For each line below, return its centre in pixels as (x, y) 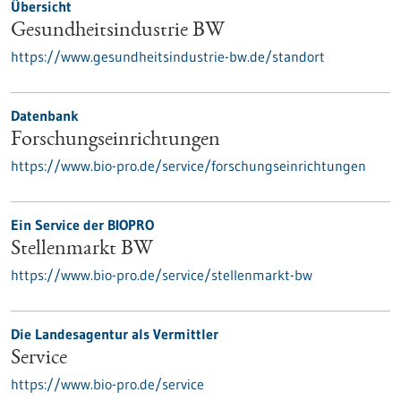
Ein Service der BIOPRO (82, 225)
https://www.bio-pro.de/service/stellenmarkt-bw (162, 275)
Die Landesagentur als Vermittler (115, 334)
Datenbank (45, 115)
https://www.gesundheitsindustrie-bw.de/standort (168, 56)
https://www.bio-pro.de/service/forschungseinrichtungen (188, 166)
